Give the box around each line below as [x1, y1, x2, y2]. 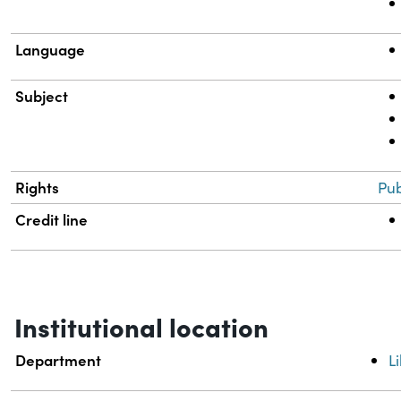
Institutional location [14, 308, 269, 345]
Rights [15, 176, 60, 199]
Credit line [15, 209, 89, 231]
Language [15, 38, 86, 61]
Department [15, 349, 102, 371]
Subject [15, 85, 69, 107]
